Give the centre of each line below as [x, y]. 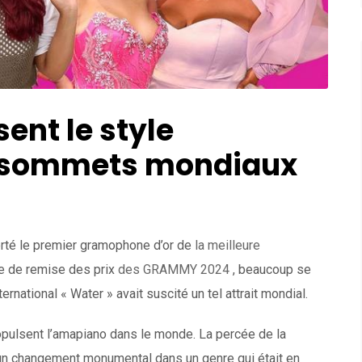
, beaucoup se [270, 270]
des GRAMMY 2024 [174, 270]
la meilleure [227, 246]
